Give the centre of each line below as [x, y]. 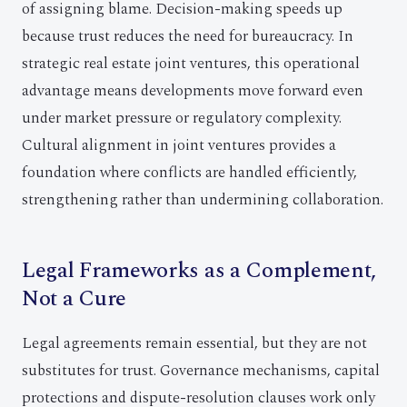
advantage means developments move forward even [193, 91]
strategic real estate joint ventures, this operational [191, 64]
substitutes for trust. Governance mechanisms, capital [201, 371]
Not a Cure [74, 299]
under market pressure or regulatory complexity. [182, 118]
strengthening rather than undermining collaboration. [203, 200]
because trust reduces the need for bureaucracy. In [188, 36]
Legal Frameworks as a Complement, [199, 271]
